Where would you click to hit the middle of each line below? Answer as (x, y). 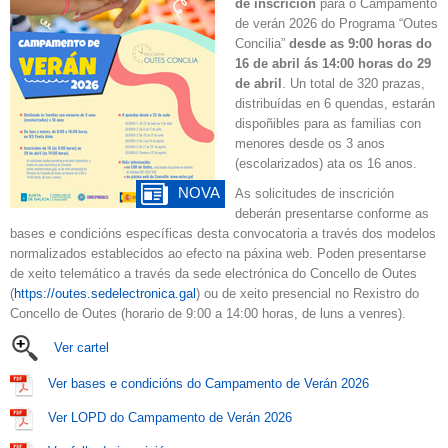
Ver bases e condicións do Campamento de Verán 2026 (208, 384)
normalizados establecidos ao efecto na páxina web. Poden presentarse (218, 253)
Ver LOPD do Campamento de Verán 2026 (170, 418)
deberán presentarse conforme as (332, 213)
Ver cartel (81, 347)
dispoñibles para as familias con (328, 123)
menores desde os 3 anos (310, 143)
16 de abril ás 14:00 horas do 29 (333, 63)
